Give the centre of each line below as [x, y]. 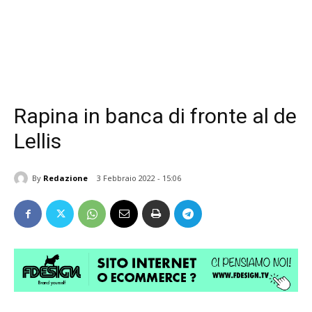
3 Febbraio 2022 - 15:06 [139, 178]
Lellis [38, 141]
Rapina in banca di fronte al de [155, 116]
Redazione [65, 178]
